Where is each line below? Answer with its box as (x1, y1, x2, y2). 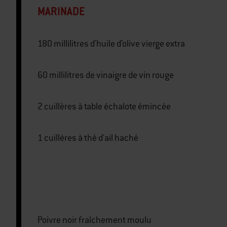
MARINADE (37, 5, 85, 19)
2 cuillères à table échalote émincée (104, 101, 171, 112)
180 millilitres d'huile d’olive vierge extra (90, 38, 185, 50)
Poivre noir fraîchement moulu (37, 214, 152, 226)
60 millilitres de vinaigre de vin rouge (86, 69, 174, 81)
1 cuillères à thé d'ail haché (98, 132, 138, 144)
